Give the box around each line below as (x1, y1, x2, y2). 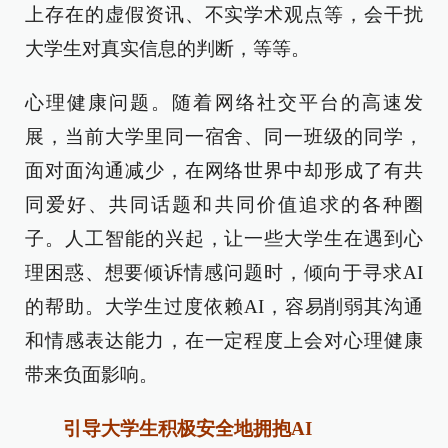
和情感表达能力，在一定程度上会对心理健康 (25, 330, 423, 351)
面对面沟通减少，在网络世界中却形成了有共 (25, 160, 423, 181)
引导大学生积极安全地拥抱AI (44, 418, 312, 439)
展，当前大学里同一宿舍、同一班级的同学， (25, 126, 423, 147)
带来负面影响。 (25, 364, 158, 385)
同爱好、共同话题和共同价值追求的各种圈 (25, 194, 423, 215)
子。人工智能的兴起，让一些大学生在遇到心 (25, 228, 423, 249)
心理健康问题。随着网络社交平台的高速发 (25, 92, 423, 113)
